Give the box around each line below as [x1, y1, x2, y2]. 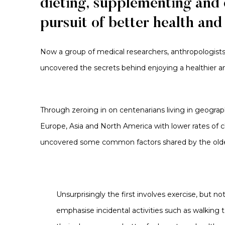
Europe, [40, 122, 69, 131]
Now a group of [40, 47, 97, 56]
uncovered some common [40, 138, 137, 147]
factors [137, 138, 161, 147]
